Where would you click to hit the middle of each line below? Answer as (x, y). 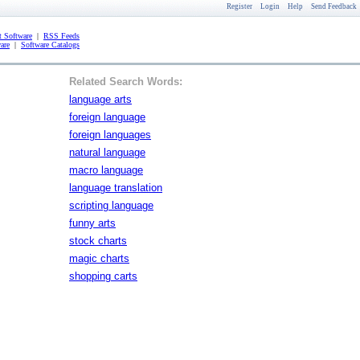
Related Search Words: (126, 82)
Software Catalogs (50, 45)
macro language (106, 170)
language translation (116, 188)
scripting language (111, 205)
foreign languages (110, 135)
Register (239, 6)
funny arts (92, 223)
